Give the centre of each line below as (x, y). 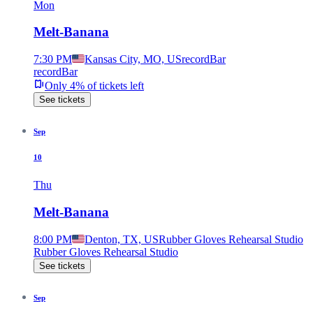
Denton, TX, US (122, 239)
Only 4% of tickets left (94, 86)
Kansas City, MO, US (133, 59)
